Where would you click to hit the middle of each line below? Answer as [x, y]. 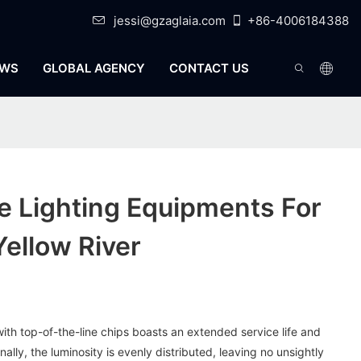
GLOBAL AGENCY [93, 68]
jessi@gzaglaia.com [170, 21]
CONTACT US [209, 68]
